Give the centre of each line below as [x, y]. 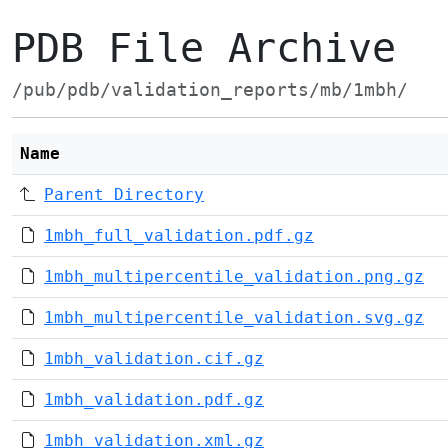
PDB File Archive [204, 48]
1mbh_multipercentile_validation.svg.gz [234, 317]
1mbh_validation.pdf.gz [154, 399]
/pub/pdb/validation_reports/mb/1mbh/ [210, 90]
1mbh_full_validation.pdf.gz [179, 235]
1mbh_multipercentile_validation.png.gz [234, 276]
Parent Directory [124, 194]
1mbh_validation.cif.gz [154, 358]
